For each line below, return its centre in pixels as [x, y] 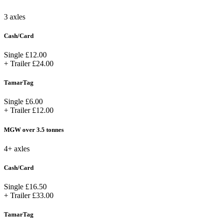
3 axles [15, 17]
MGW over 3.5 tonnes [34, 129]
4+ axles [17, 148]
